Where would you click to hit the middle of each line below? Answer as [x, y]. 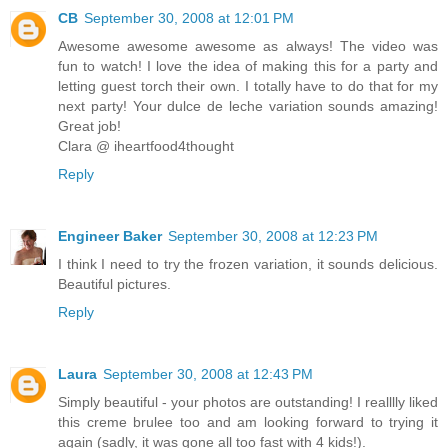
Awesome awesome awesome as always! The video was [248, 45]
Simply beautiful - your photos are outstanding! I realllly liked [248, 401]
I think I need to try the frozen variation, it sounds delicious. [248, 263]
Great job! [89, 125]
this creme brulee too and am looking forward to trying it [248, 421]
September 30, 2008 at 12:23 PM [273, 235]
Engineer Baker [110, 235]
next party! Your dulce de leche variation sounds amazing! [248, 105]
